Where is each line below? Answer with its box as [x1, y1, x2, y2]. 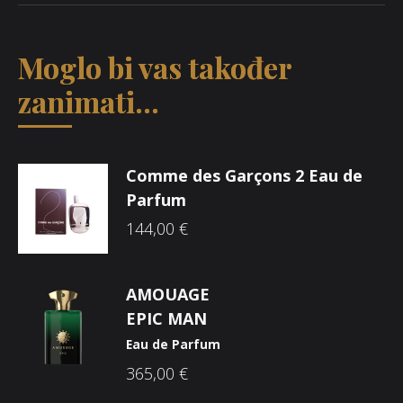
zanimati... [18, 81, 159, 121]
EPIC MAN [126, 307, 207, 329]
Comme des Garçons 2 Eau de [126, 164, 363, 186]
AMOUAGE [126, 282, 210, 305]
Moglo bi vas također [18, 47, 291, 86]
